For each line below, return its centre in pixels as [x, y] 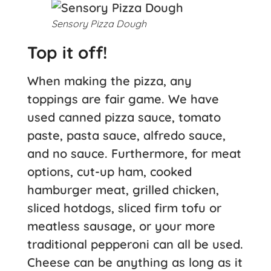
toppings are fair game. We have [123, 99]
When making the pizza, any [109, 80]
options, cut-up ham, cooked [109, 171]
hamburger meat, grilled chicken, [123, 189]
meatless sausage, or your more [121, 226]
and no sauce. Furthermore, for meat [134, 153]
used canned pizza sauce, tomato [124, 117]
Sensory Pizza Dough [99, 23]
